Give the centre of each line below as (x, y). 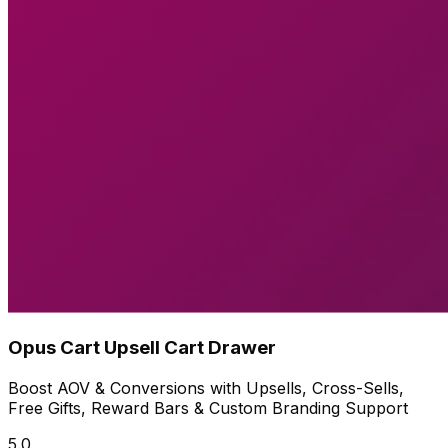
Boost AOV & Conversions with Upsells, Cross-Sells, (206, 387)
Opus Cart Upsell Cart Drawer (142, 348)
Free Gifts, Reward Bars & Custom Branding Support (208, 407)
